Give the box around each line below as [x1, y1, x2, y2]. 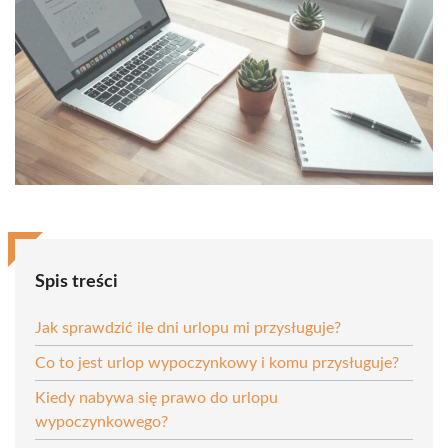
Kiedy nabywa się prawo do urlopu [35, 389, 278, 406]
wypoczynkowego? [35, 413, 168, 430]
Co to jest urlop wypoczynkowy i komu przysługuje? [35, 354, 399, 371]
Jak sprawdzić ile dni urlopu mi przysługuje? [35, 319, 341, 336]
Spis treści [35, 272, 118, 291]
